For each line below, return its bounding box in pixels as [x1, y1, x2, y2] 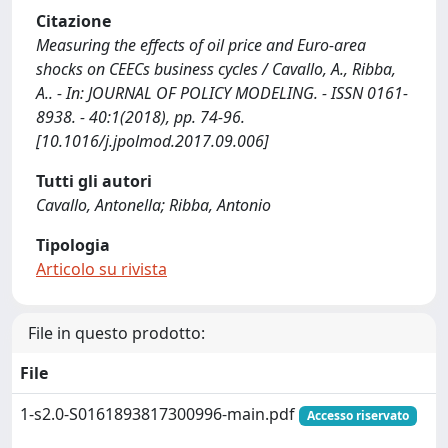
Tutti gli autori [36, 170, 152, 192]
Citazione [36, 10, 111, 32]
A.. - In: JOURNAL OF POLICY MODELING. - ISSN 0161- [36, 82, 408, 104]
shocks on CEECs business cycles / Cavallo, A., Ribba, [36, 58, 396, 80]
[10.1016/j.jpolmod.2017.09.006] [36, 130, 269, 152]
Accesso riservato [306, 407, 409, 424]
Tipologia [36, 234, 110, 256]
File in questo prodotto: [28, 322, 205, 344]
